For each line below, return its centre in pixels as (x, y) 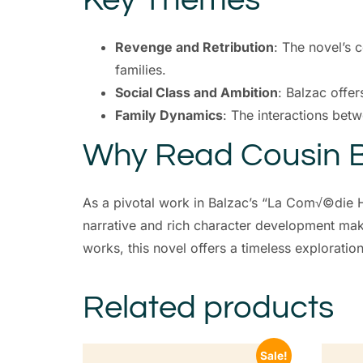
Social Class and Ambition (196, 92)
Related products (208, 307)
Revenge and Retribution (194, 47)
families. (141, 69)
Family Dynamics (169, 115)
